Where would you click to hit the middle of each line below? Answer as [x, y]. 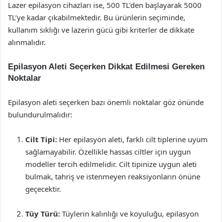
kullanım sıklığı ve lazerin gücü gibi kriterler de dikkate [101, 30]
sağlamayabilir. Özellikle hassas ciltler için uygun [108, 152]
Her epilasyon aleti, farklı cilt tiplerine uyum [132, 139]
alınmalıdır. [27, 42]
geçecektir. [43, 189]
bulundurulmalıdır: [40, 114]
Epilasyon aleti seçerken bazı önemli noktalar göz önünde [106, 102]
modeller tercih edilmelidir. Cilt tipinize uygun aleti [111, 164]
